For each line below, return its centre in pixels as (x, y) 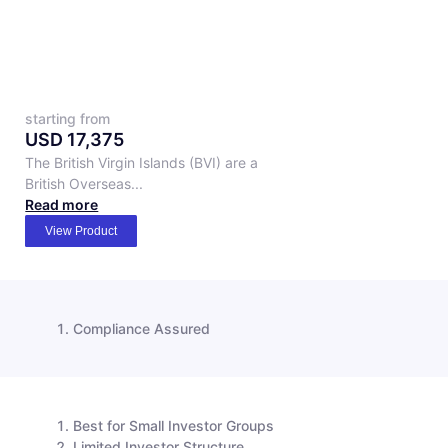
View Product (81, 230)
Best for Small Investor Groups (174, 425)
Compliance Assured (142, 328)
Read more (62, 204)
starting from (68, 118)
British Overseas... (84, 183)
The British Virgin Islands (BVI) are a (142, 162)
